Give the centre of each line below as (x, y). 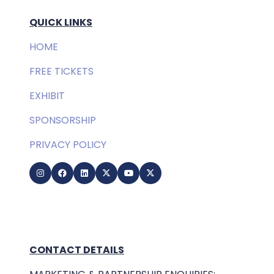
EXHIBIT (47, 96)
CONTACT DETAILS (77, 250)
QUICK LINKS (61, 23)
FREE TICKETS (61, 72)
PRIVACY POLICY (68, 145)
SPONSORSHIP (63, 120)
